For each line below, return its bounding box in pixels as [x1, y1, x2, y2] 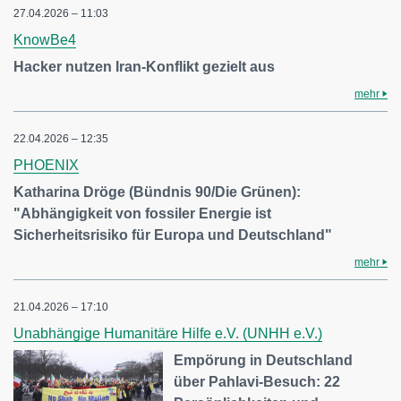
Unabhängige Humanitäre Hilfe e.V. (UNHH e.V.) [13, 325, 322, 341]
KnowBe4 [13, 31, 76, 47]
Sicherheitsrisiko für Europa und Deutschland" [13, 226, 332, 243]
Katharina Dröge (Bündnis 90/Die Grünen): [13, 183, 301, 200]
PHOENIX [13, 157, 79, 173]
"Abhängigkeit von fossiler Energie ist [13, 205, 271, 221]
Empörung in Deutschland [174, 352, 354, 368]
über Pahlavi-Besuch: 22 [174, 373, 341, 389]
